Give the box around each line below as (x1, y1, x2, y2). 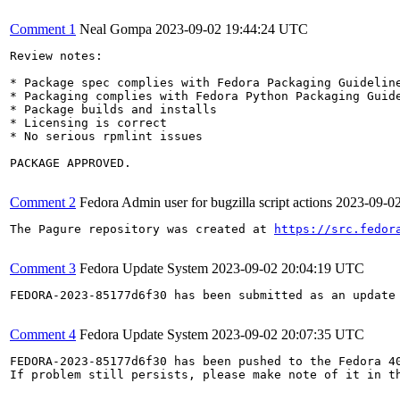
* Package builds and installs (10, 102, 217, 116)
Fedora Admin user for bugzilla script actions (79, 194, 332, 210)
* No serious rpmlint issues (10, 129, 203, 143)
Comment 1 (10, 21, 76, 37)
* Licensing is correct (10, 115, 167, 129)
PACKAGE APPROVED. (10, 155, 131, 170)
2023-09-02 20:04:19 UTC (212, 260, 364, 276)
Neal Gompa (79, 21, 152, 37)
